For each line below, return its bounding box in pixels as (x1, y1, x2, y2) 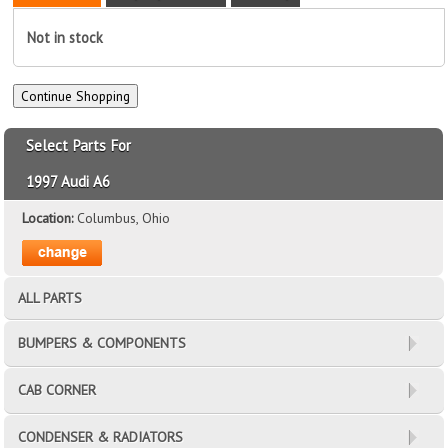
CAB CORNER (18, 381, 97, 400)
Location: (22, 209, 78, 228)
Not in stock (27, 28, 104, 48)
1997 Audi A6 (26, 172, 111, 192)
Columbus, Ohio (77, 209, 171, 228)
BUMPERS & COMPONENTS (18, 334, 187, 353)
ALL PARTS (18, 289, 83, 308)
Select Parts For (26, 136, 132, 156)
